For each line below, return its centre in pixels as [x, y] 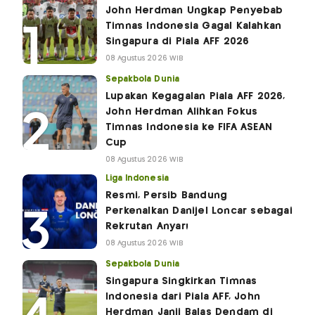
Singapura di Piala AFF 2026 [178, 42]
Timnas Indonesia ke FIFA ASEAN [189, 128]
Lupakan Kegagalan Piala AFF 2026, [195, 97]
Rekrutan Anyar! [147, 227]
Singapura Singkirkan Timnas [181, 282]
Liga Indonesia [137, 179]
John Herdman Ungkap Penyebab [194, 11]
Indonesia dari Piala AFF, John [183, 297]
